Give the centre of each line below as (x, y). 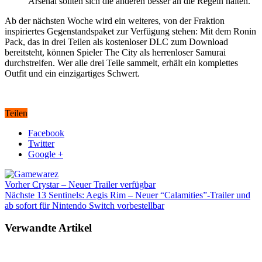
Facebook (46, 133)
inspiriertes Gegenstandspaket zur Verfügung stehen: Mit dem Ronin (130, 31)
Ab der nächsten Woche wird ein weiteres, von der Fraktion (115, 20)
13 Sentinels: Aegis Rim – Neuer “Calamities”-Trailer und (142, 195)
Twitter (41, 143)
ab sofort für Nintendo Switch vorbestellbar (85, 205)
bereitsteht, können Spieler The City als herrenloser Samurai (115, 52)
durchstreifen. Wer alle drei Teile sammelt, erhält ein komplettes (121, 63)
